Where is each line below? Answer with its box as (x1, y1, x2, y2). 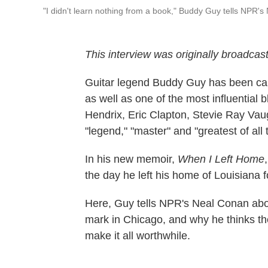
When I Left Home (178, 153, 264, 166)
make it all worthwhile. (85, 230, 190, 242)
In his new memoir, (85, 153, 178, 166)
